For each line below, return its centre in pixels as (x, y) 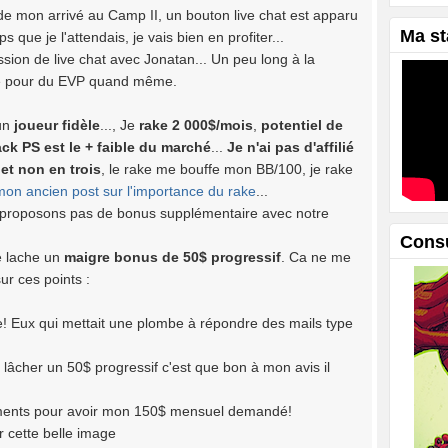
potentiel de (302, 125)
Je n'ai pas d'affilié (290, 147)
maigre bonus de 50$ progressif (172, 257)
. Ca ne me (316, 257)
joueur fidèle (57, 125)
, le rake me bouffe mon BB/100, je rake (227, 169)
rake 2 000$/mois (196, 125)
